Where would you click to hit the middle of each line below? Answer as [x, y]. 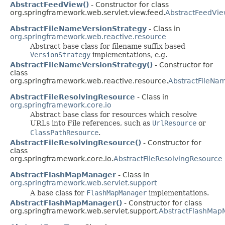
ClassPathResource [64, 132]
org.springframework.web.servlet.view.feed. [88, 12]
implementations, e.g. [129, 54]
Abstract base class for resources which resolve [114, 114]
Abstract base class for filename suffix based [108, 46]
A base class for [58, 193]
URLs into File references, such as [91, 123]
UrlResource [174, 123]
